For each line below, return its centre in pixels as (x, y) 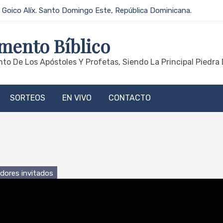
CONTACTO (130, 98)
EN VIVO (77, 98)
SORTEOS (28, 98)
